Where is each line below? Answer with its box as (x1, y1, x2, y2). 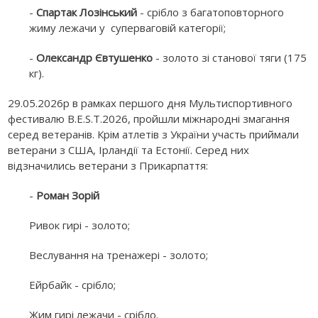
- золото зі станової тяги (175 (153, 50, 307, 65)
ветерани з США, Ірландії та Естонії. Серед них (8, 143, 250, 158)
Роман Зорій (36, 188, 100, 203)
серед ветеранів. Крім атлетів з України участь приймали (8, 127, 300, 142)
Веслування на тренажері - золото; (29, 248, 209, 263)
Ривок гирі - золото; (29, 218, 131, 233)
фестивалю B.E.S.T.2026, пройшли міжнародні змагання (8, 111, 290, 126)
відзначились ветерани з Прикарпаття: (8, 158, 209, 173)
